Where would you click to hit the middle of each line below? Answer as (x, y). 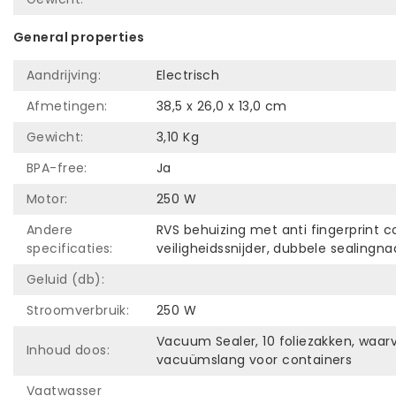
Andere (50, 229)
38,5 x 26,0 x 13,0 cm (222, 106)
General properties (79, 37)
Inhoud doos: (69, 350)
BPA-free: (57, 168)
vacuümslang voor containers (255, 359)
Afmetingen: (67, 106)
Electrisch (188, 75)
